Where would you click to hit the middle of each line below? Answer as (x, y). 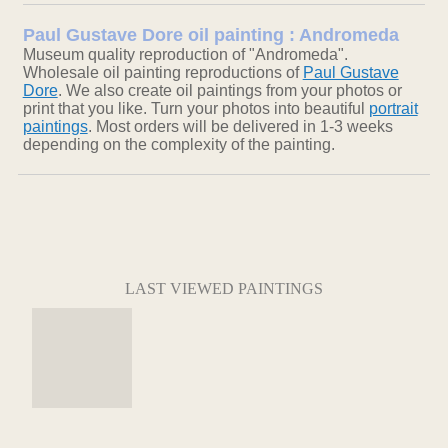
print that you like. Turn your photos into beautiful (195, 109)
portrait (393, 109)
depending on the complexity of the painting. (178, 145)
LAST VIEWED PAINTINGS (224, 289)
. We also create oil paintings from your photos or (229, 91)
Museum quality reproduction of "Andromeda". (185, 55)
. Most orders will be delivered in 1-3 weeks (240, 127)
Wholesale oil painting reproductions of (162, 73)
